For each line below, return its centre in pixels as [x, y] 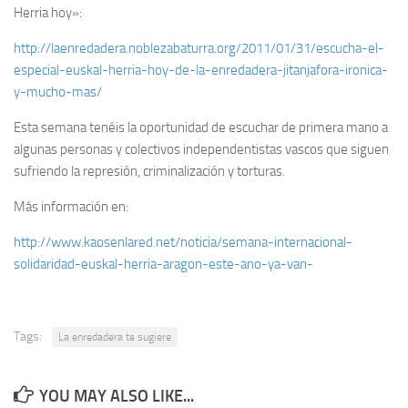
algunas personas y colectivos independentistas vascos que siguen [201, 149]
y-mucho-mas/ [58, 92]
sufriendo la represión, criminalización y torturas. [149, 171]
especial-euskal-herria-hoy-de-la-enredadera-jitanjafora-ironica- [201, 70]
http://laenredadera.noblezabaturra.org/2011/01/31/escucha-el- [199, 48]
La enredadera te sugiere [115, 337]
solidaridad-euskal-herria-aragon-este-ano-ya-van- [163, 264]
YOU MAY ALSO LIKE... [117, 396]
